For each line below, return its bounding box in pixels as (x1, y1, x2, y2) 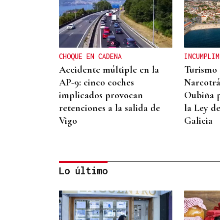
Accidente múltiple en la (59, 64, 159, 76)
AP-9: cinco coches (59, 77, 134, 88)
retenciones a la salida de (59, 102, 160, 114)
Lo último (59, 165, 108, 176)
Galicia (184, 115, 213, 127)
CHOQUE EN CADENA (59, 52, 122, 60)
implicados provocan (59, 89, 143, 101)
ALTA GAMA (59, 209, 94, 218)
